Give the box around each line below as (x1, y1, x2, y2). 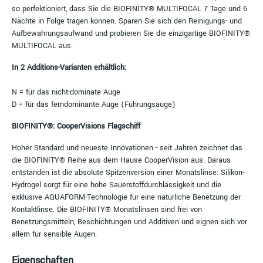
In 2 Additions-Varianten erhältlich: (12, 61, 126, 73)
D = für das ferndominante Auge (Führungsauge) (12, 98, 176, 110)
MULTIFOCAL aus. (12, 39, 73, 51)
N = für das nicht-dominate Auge (12, 86, 120, 97)
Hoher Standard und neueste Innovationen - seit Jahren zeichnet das (12, 141, 242, 153)
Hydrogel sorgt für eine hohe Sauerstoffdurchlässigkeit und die (12, 178, 221, 190)
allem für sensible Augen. (12, 228, 97, 240)
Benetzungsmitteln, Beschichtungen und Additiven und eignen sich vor (12, 215, 247, 227)
